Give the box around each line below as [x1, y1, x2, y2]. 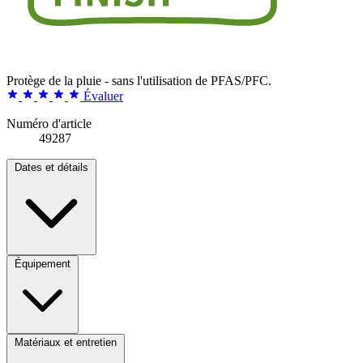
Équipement [15, 257, 70, 270]
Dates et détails [15, 160, 88, 173]
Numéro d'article [6, 116, 92, 130]
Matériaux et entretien [15, 335, 117, 348]
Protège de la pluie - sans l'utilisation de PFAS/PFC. [6, 73, 271, 88]
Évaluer [83, 88, 123, 103]
